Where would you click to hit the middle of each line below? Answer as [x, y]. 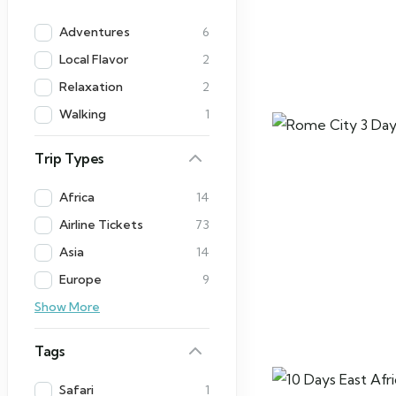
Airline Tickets [101, 225]
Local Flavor [94, 59]
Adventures [95, 32]
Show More [67, 307]
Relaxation [91, 87]
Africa [77, 197]
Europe [80, 279]
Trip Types [69, 158]
